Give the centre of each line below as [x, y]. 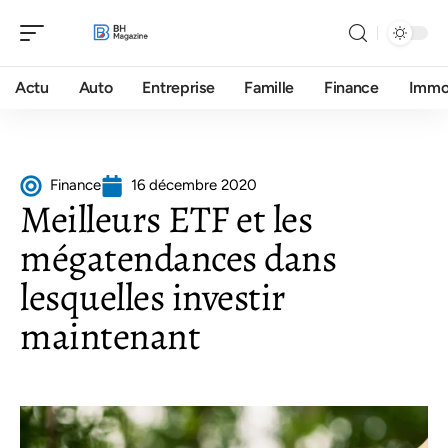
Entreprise [178, 87]
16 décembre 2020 [194, 185]
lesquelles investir [153, 297]
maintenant [110, 336]
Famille [269, 87]
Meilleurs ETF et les [166, 219]
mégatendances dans [178, 258]
